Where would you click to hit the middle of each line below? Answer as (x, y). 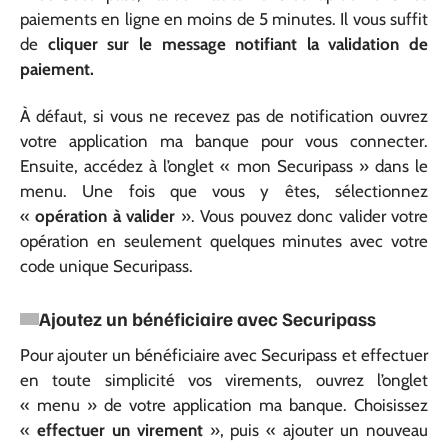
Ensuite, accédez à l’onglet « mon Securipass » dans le (224, 166)
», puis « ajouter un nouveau (315, 430)
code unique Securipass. (106, 266)
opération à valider (105, 216)
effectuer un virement (119, 430)
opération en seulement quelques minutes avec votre (224, 241)
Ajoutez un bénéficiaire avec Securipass (207, 318)
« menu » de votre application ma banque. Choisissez (224, 405)
